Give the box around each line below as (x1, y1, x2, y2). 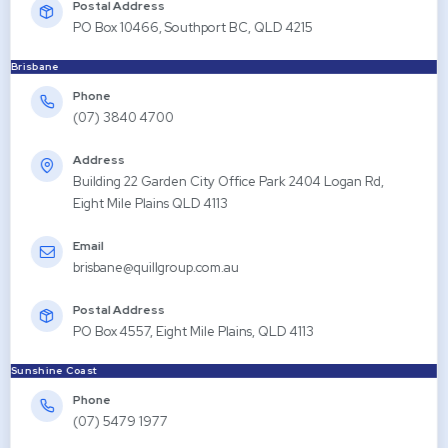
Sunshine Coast (11, 363, 98, 377)
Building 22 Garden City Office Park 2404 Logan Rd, (73, 172, 384, 190)
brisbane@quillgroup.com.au (73, 258, 239, 276)
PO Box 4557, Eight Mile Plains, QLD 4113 (73, 322, 314, 340)
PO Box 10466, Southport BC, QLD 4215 (73, 18, 313, 36)
